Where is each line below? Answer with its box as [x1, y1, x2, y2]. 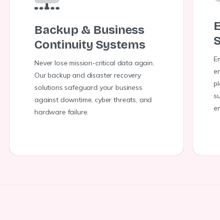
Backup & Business [34, 23, 144, 37]
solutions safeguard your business [34, 83, 142, 92]
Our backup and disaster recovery [34, 71, 141, 80]
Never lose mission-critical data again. [34, 58, 154, 67]
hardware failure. [34, 108, 89, 116]
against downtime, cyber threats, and [34, 95, 152, 104]
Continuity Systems [34, 38, 145, 52]
